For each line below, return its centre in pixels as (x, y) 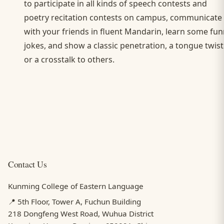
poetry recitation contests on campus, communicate (123, 18)
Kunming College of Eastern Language (76, 186)
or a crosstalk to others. (69, 60)
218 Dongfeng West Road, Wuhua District (81, 214)
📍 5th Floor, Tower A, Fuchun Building (74, 202)
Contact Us (27, 164)
